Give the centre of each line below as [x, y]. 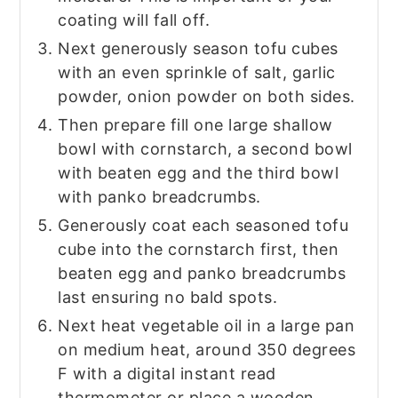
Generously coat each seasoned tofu [203, 225]
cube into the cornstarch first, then [199, 249]
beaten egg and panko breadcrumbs [202, 273]
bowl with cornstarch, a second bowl [205, 148]
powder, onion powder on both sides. [207, 96]
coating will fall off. [134, 20]
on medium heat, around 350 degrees [207, 349]
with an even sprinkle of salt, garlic [197, 72]
